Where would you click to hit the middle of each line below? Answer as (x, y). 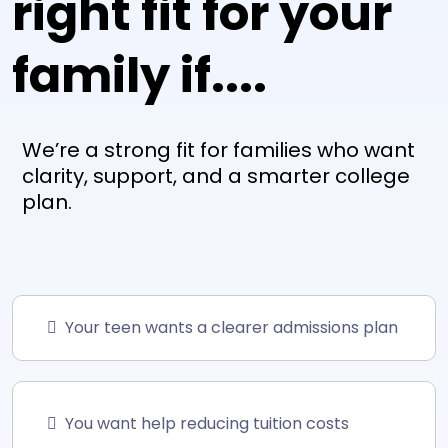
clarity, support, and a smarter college (216, 175)
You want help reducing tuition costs (207, 423)
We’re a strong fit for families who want (218, 149)
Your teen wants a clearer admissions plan (231, 327)
